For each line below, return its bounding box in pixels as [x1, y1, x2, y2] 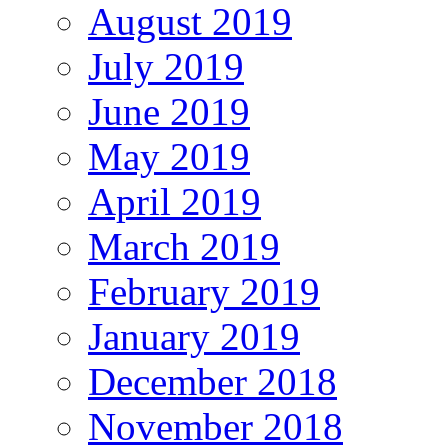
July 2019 [88, 45, 244, 89]
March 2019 [88, 225, 280, 269]
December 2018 [88, 360, 337, 404]
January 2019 [88, 315, 300, 359]
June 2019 [88, 90, 250, 134]
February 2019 [88, 270, 320, 314]
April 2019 [88, 180, 261, 224]
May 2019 [88, 135, 250, 179]
